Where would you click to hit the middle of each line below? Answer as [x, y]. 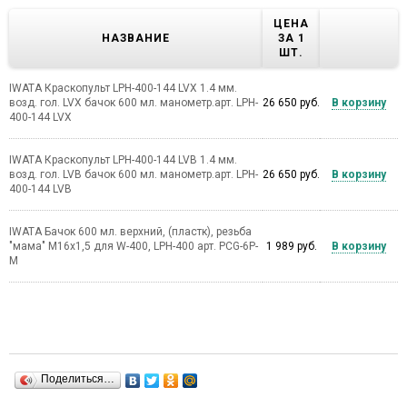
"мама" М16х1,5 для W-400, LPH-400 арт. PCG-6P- [134, 247]
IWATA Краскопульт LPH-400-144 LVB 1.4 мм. [123, 160]
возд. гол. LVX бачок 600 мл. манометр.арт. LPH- [134, 103]
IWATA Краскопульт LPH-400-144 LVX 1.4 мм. [123, 89]
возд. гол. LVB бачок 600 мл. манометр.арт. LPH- [134, 175]
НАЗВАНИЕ [136, 39]
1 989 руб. [291, 247]
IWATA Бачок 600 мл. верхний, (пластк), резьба [130, 232]
